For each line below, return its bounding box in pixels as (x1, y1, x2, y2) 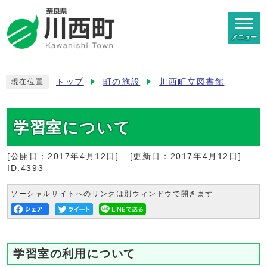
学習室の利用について (13, 247, 136, 260)
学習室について (13, 119, 131, 136)
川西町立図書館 (159, 77, 225, 86)
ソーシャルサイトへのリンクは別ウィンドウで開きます (11, 190, 213, 197)
